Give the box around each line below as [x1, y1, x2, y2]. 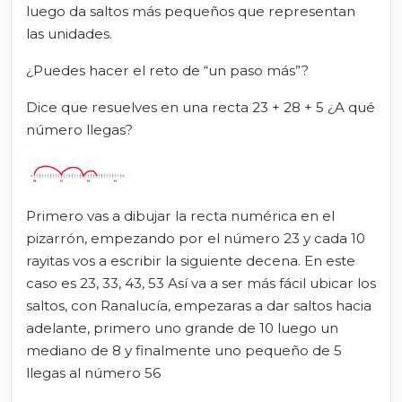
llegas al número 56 [26, 363, 161, 381]
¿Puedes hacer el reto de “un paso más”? [26, 62, 309, 80]
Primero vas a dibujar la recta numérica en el [26, 206, 335, 224]
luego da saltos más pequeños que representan [26, 3, 355, 21]
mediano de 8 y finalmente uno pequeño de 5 [26, 341, 342, 359]
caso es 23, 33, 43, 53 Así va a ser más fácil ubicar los [26, 274, 376, 292]
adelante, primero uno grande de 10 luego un [26, 319, 338, 336]
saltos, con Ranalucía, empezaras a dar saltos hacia [26, 296, 371, 314]
